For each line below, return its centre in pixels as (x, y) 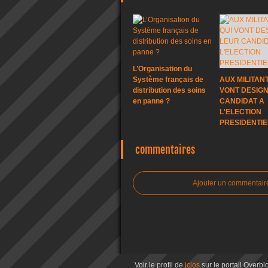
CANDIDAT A (242, 101)
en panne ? (151, 101)
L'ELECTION (240, 112)
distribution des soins (169, 90)
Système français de (168, 80)
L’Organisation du (162, 69)
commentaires (165, 150)
